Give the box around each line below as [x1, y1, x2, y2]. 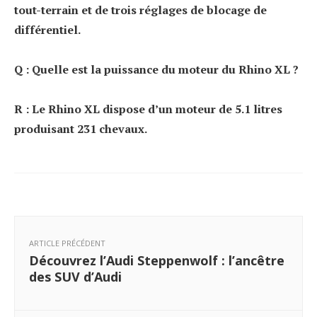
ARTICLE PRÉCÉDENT [29, 237, 105, 248]
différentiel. [14, 21, 81, 38]
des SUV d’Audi [29, 267, 122, 285]
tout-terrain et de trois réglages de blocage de [14, 1, 267, 18]
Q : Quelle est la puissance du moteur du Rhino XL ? [14, 61, 299, 77]
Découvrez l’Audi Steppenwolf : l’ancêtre [29, 251, 284, 269]
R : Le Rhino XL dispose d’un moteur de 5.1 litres [14, 100, 282, 117]
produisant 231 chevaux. [14, 120, 147, 137]
